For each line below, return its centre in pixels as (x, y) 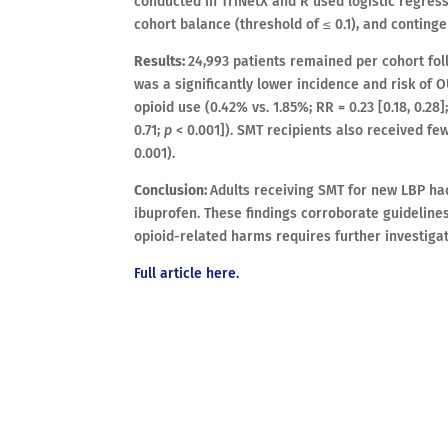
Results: (161, 62)
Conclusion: (172, 191)
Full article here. (187, 274)
